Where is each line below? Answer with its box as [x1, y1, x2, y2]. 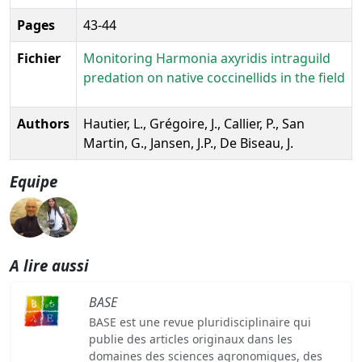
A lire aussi [10, 255, 89, 276]
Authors [17, 114, 69, 133]
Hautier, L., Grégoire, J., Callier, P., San [83, 114, 305, 133]
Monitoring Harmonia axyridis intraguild [83, 48, 330, 67]
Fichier [17, 48, 61, 67]
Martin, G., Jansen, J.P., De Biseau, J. [83, 133, 293, 152]
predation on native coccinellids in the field [83, 68, 345, 86]
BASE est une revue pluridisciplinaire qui [88, 314, 311, 330]
